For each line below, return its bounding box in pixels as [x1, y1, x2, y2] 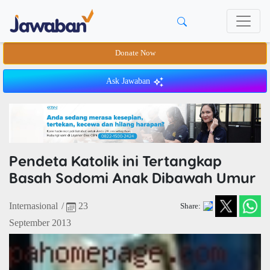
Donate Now [115, 49, 155, 57]
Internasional [9, 201, 58, 212]
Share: [180, 201, 201, 210]
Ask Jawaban [106, 77, 152, 86]
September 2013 [9, 218, 71, 228]
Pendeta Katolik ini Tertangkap [9, 152, 222, 170]
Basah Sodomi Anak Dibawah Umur [9, 169, 256, 187]
